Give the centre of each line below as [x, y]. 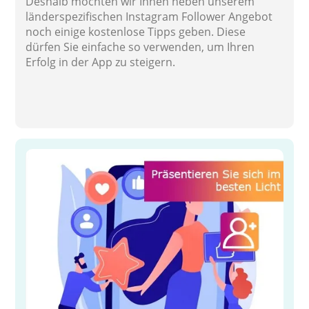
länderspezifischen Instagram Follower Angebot [149, 16]
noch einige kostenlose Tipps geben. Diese [136, 31]
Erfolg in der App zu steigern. [101, 62]
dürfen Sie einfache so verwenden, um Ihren [140, 47]
